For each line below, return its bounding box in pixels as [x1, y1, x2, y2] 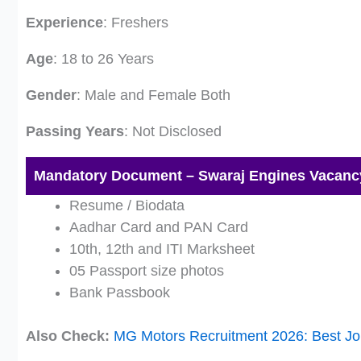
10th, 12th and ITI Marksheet [69, 240, 255, 257]
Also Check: [26, 327, 110, 344]
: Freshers [103, 14, 168, 31]
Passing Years [26, 122, 124, 139]
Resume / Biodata [69, 197, 185, 214]
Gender [26, 86, 77, 103]
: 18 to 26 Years [53, 50, 154, 67]
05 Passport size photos [69, 262, 224, 279]
